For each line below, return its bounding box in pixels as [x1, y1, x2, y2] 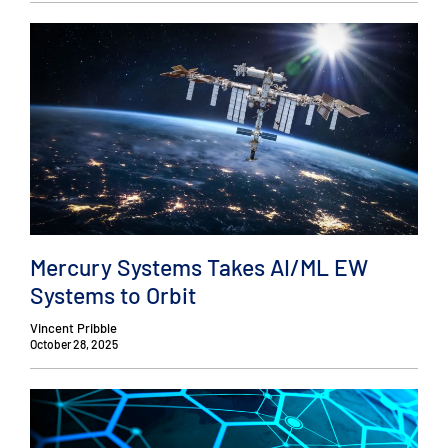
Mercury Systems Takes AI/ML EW [30, 252, 368, 281]
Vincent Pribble [30, 320, 117, 337]
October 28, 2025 [30, 337, 118, 352]
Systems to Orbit [30, 280, 196, 309]
